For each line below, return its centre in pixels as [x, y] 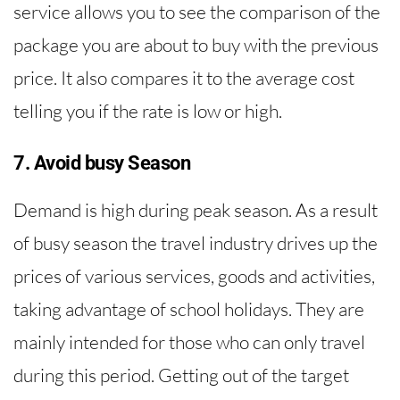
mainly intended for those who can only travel [189, 342]
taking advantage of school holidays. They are [189, 308]
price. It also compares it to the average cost [184, 78]
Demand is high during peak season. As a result [196, 209]
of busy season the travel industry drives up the [196, 242]
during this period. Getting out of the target [181, 375]
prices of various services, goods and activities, [194, 275]
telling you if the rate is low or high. [148, 111]
